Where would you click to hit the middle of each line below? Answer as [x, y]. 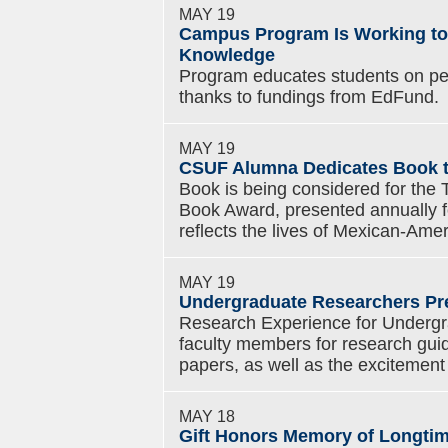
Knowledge [227, 55]
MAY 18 [207, 416]
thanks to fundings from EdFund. [309, 97]
